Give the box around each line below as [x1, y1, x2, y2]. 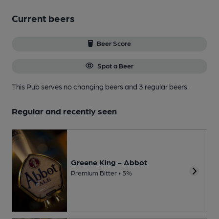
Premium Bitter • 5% [71, 169, 132, 177]
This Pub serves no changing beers [12, 82, 125, 91]
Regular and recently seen [12, 105, 117, 116]
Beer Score [97, 39, 131, 47]
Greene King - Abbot [71, 157, 147, 167]
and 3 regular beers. [125, 82, 189, 91]
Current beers [12, 12, 75, 24]
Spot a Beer [97, 61, 133, 69]
